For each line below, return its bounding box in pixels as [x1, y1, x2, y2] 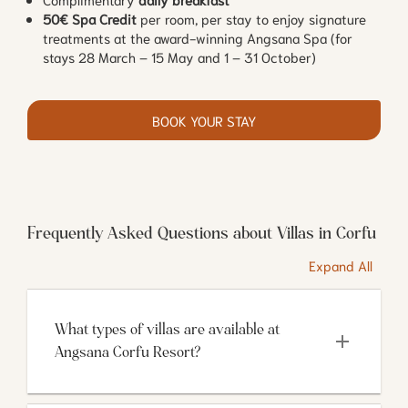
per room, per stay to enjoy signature [137, 8, 366, 27]
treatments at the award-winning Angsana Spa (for [43, 27, 352, 46]
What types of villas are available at [55, 322, 280, 338]
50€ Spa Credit [43, 8, 137, 27]
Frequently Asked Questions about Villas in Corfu [27, 225, 376, 242]
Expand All [309, 255, 372, 274]
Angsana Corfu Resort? [55, 345, 199, 361]
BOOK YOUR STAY [152, 110, 256, 129]
